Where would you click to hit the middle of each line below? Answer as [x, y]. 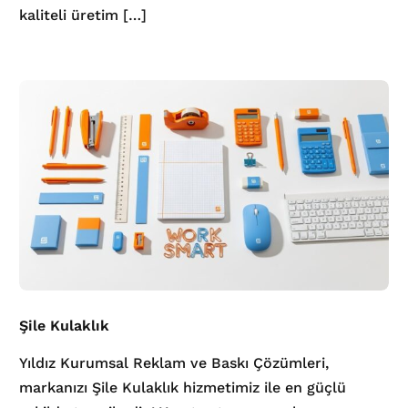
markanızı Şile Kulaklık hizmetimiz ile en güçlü [183, 387]
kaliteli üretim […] [83, 15]
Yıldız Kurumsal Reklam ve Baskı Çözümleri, [174, 362]
